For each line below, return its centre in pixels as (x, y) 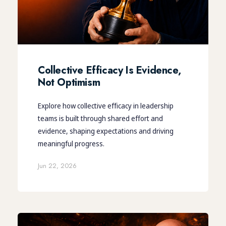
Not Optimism (69, 82)
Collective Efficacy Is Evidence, (109, 70)
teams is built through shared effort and (100, 118)
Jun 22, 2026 (57, 165)
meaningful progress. (71, 143)
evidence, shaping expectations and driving (106, 131)
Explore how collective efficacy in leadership (106, 105)
